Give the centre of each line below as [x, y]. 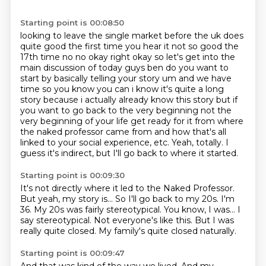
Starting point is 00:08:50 [72, 23]
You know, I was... [200, 210]
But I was [214, 220]
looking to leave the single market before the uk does [132, 36]
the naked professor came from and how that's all [123, 132]
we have [214, 78]
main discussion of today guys [83, 68]
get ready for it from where [187, 121]
